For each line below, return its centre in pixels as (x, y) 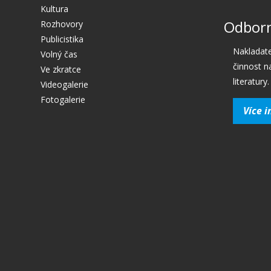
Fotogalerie (63, 99)
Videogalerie (64, 84)
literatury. (251, 81)
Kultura (54, 8)
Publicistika (62, 39)
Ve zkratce (61, 69)
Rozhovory (62, 24)
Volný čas (59, 54)
